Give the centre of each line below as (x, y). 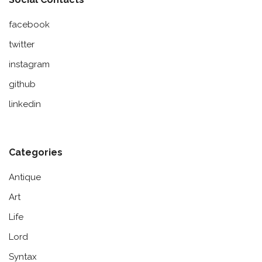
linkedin (25, 104)
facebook (29, 24)
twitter (22, 44)
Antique (25, 177)
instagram (29, 64)
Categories (36, 152)
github (22, 84)
